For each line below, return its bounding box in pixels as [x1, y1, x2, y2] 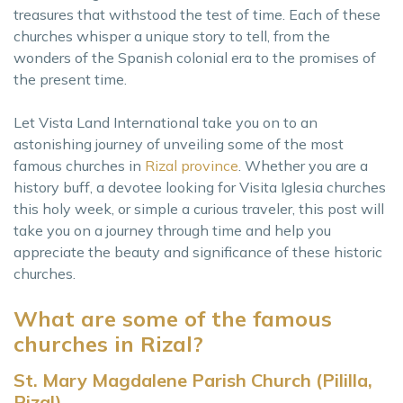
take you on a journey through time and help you [13, 220, 331, 239]
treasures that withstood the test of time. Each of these [13, 4, 381, 23]
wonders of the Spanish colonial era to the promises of [13, 48, 376, 67]
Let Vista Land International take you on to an [13, 112, 318, 131]
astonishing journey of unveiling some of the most [13, 134, 344, 153]
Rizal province [145, 156, 238, 175]
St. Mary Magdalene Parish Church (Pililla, [13, 368, 372, 391]
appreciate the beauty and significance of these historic [13, 242, 382, 261]
